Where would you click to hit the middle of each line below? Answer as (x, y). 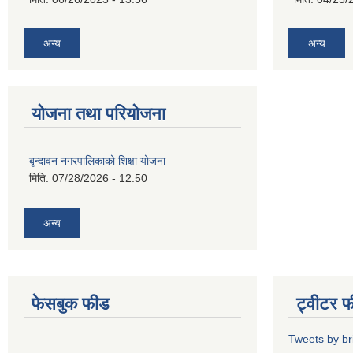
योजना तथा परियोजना (98, 114)
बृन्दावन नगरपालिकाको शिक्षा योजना (97, 161)
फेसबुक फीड (70, 303)
